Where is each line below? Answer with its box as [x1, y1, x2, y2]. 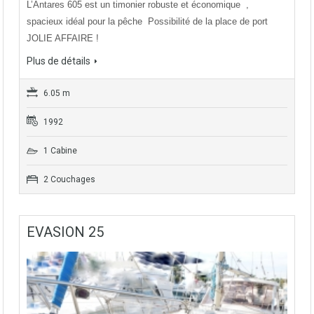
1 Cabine [41, 146, 77, 156]
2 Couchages [41, 175, 95, 185]
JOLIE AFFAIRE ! [27, 33, 99, 44]
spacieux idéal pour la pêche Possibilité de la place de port [27, 16, 268, 27]
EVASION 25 [27, 224, 104, 241]
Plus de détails [27, 55, 90, 67]
